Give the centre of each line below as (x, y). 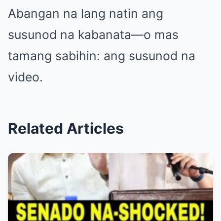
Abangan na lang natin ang (86, 14)
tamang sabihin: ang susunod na (102, 56)
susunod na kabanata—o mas (93, 35)
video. (25, 77)
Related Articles (66, 129)
